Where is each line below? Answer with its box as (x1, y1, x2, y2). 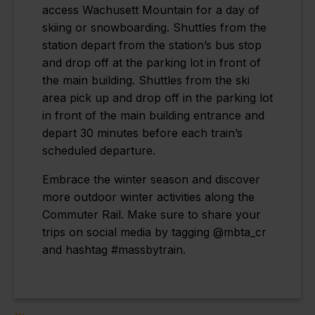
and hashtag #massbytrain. (42, 243, 186, 257)
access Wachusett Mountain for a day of (42, 3, 259, 18)
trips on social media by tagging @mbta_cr (42, 225, 266, 240)
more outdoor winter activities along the (42, 190, 255, 205)
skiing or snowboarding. (42, 20, 173, 35)
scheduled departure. (42, 143, 155, 158)
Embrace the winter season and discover (42, 172, 260, 187)
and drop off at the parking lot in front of (42, 56, 261, 70)
